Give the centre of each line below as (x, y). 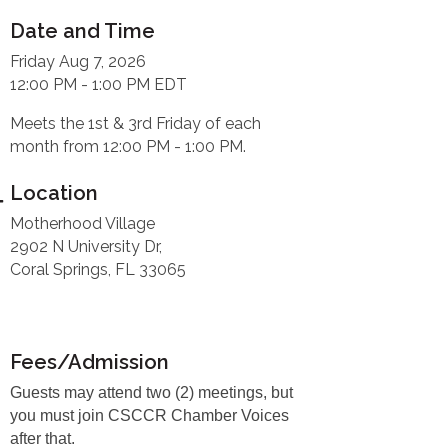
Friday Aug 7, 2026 (78, 61)
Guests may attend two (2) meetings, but (152, 392)
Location (54, 192)
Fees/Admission (90, 361)
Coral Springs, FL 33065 (98, 269)
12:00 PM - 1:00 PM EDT (99, 84)
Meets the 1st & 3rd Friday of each (136, 123)
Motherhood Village (83, 223)
